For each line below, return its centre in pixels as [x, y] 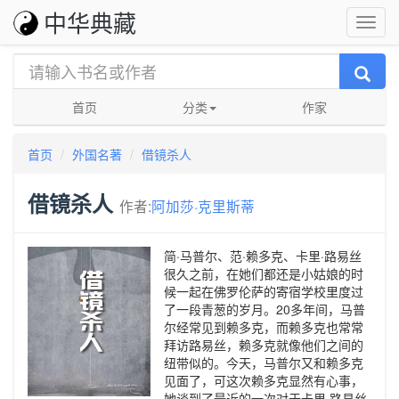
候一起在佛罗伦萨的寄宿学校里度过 [264, 291]
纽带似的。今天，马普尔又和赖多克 [264, 362]
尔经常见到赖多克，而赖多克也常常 [264, 327]
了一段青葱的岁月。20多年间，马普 [265, 309]
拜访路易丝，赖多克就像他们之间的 [264, 345]
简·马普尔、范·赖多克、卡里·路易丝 [263, 256]
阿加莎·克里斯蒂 [203, 206]
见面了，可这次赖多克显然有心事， [264, 380]
